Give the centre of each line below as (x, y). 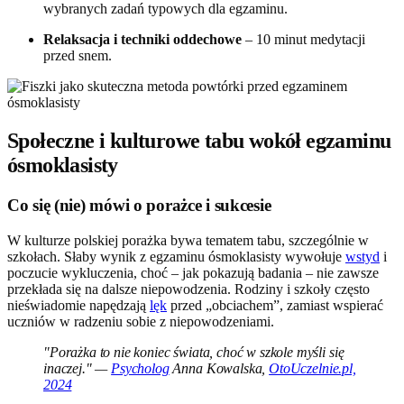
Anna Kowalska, (219, 368)
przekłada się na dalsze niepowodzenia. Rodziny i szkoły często (188, 289)
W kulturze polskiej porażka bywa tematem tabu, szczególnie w (188, 240)
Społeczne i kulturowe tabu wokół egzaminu (199, 141)
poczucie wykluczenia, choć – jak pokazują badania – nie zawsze (193, 272)
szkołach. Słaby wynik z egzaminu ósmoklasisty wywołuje (176, 256)
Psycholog (140, 368)
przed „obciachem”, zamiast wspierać (275, 305)
